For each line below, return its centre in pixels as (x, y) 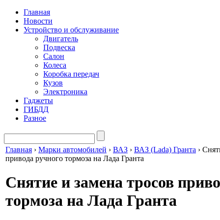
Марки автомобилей (72, 150)
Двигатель (61, 39)
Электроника (65, 92)
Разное (35, 118)
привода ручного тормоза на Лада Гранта (75, 158)
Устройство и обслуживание (71, 30)
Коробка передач (71, 74)
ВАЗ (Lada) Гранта (165, 150)
